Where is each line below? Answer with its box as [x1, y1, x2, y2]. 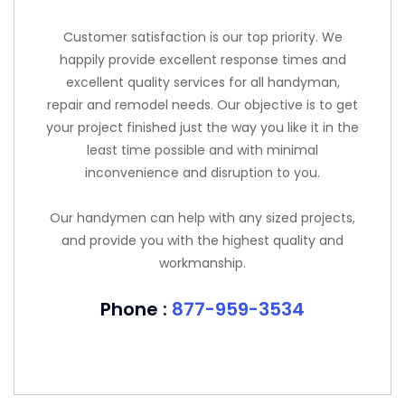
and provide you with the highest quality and [61, 231, 344, 250]
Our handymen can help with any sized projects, [50, 209, 355, 227]
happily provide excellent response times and [59, 51, 346, 69]
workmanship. [159, 254, 246, 272]
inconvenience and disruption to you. [85, 164, 320, 182]
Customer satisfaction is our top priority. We [62, 28, 343, 46]
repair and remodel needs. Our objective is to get [47, 96, 358, 114]
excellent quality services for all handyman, [65, 73, 340, 91]
